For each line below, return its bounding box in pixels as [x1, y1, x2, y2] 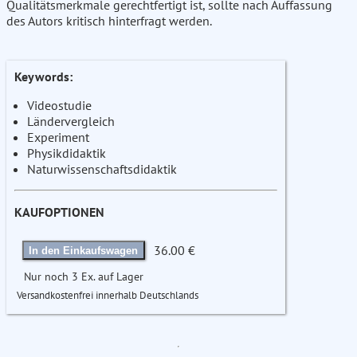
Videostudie [27, 97, 92, 114]
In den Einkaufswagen [29, 244, 139, 257]
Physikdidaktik [27, 145, 106, 162]
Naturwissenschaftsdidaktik [27, 161, 177, 178]
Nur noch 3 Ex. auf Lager [24, 269, 143, 284]
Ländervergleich [27, 113, 115, 130]
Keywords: [14, 69, 73, 85]
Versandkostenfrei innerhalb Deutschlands [17, 288, 198, 303]
